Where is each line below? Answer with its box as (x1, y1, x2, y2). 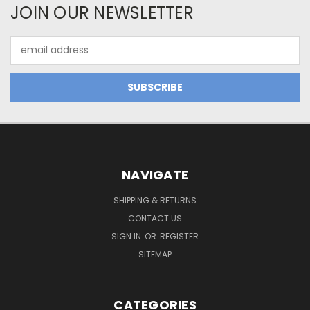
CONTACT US (128, 212, 182, 224)
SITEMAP (138, 248, 172, 260)
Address (10, 50, 48, 64)
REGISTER (160, 230, 199, 242)
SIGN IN (111, 230, 143, 242)
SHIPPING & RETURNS (113, 194, 197, 206)
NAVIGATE (122, 165, 188, 183)
